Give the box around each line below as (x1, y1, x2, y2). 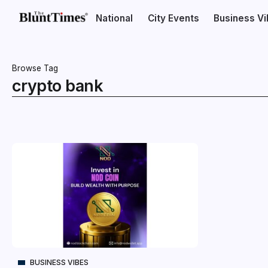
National (96, 13, 133, 24)
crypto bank (12, 76, 103, 96)
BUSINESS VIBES (30, 257, 89, 267)
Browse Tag (12, 63, 58, 73)
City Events (147, 13, 199, 24)
